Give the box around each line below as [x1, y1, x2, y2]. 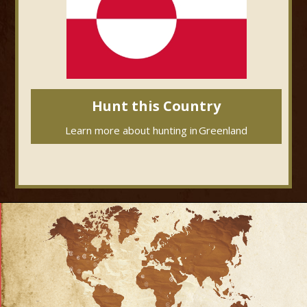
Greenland [199, 123, 247, 137]
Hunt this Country [92, 97, 221, 115]
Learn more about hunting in [65, 123, 197, 137]
